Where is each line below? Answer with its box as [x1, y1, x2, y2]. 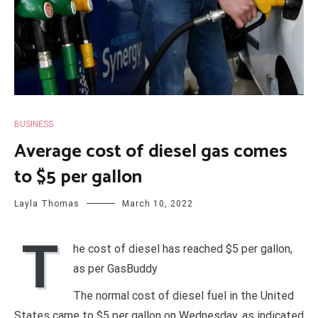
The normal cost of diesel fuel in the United [73, 289, 294, 303]
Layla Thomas [14, 199, 79, 209]
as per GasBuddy [73, 262, 158, 276]
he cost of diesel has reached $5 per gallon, [73, 242, 292, 256]
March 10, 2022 [122, 199, 193, 209]
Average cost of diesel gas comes [14, 136, 287, 168]
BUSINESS [14, 119, 53, 130]
